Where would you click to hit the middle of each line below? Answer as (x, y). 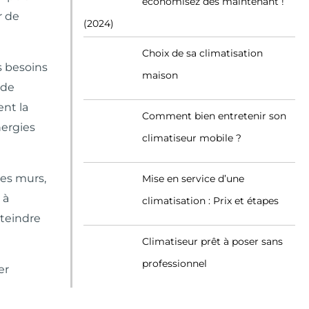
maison (160, 75)
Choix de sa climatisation (202, 53)
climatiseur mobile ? (192, 138)
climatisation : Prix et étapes (210, 201)
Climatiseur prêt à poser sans (212, 241)
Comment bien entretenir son (214, 116)
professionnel (175, 263)
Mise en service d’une (193, 179)
